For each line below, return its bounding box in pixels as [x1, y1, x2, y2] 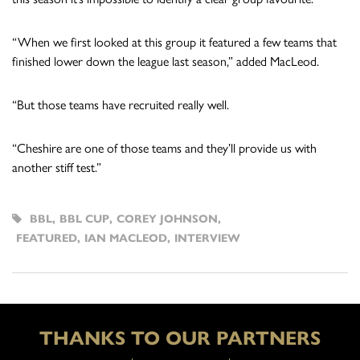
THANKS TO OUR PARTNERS [39, 326, 321, 350]
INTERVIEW [174, 231, 240, 245]
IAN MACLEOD [84, 231, 167, 245]
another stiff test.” [12, 159, 101, 175]
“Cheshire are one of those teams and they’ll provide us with [12, 140, 317, 156]
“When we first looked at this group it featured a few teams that [12, 34, 337, 50]
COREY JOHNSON [117, 211, 218, 226]
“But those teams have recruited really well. [12, 96, 229, 112]
